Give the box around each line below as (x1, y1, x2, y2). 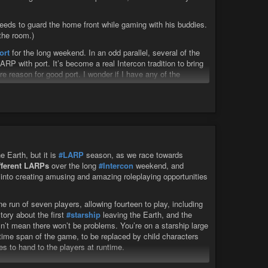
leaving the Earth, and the (100, 209, 192, 221)
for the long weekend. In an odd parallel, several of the (10, 46, 200, 58)
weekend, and (133, 159, 184, 171)
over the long (49, 159, 99, 171)
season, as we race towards (84, 148, 183, 160)
